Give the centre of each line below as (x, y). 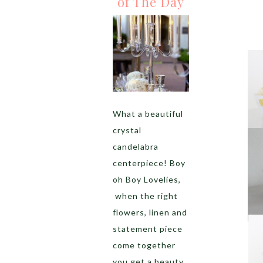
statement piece (148, 229)
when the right (145, 196)
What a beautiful (148, 114)
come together (144, 245)
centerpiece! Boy (149, 163)
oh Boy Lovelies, (147, 179)
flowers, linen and (150, 212)
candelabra (136, 146)
